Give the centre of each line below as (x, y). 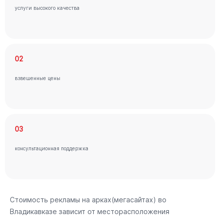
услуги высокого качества (47, 8)
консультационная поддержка (52, 148)
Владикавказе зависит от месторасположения (90, 211)
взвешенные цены (38, 78)
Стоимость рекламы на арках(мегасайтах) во (88, 200)
